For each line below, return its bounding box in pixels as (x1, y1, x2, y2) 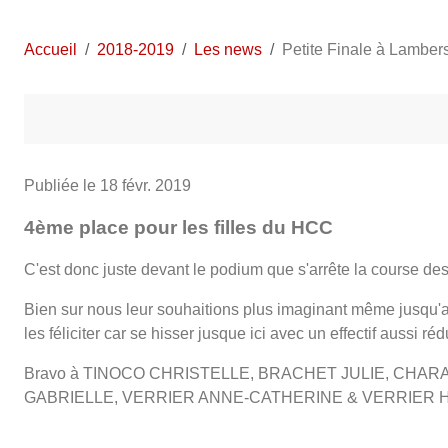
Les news (194, 40, 262, 58)
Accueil (24, 40, 77, 58)
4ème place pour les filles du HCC (24, 216, 333, 238)
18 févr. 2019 (100, 176, 191, 194)
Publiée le (24, 176, 100, 194)
